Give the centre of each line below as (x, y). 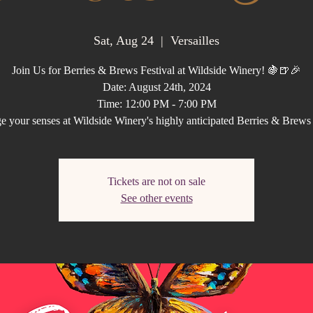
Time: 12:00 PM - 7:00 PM (156, 104)
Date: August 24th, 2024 (156, 87)
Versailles (195, 41)
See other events (156, 198)
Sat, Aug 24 (124, 41)
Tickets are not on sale (156, 181)
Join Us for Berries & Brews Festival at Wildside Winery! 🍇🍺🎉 (156, 70)
